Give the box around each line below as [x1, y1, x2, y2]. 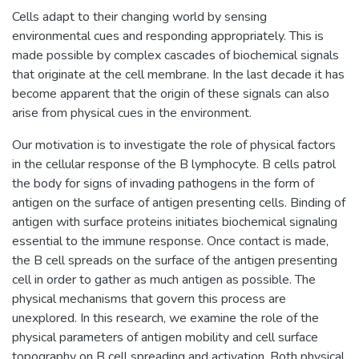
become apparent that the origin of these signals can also [12, 84, 329, 103]
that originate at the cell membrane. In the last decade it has [12, 65, 345, 83]
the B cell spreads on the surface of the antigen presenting [12, 251, 337, 269]
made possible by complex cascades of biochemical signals [12, 46, 339, 64]
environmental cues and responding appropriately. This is [12, 26, 324, 45]
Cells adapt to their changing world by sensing [12, 7, 267, 26]
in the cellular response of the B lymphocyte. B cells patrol [12, 155, 336, 173]
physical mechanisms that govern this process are [12, 289, 286, 308]
